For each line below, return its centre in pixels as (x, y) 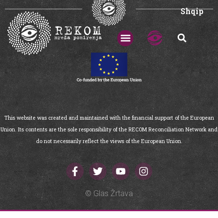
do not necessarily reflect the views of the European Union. (109, 141)
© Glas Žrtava (109, 194)
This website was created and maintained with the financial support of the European (109, 118)
